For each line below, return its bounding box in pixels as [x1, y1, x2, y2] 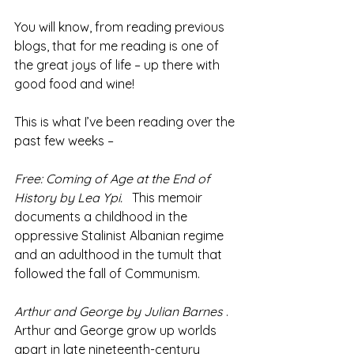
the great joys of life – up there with [14, 57, 223, 73]
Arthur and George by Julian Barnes [14, 303, 223, 320]
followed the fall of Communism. [14, 265, 200, 282]
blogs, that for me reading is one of [14, 38, 222, 55]
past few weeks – [14, 133, 114, 149]
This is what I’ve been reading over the [14, 114, 238, 130]
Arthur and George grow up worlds [14, 322, 220, 339]
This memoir [129, 190, 205, 206]
